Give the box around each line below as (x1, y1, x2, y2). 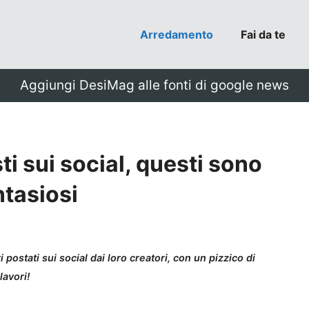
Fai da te (241, 28, 286, 41)
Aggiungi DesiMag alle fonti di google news (20, 77, 289, 93)
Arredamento (140, 28, 213, 41)
